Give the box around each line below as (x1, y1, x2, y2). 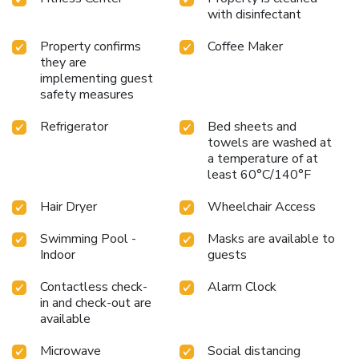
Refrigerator (40, 117, 108, 135)
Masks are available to (208, 229, 335, 248)
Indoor (40, 245, 75, 264)
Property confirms (40, 37, 141, 55)
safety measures (40, 85, 134, 103)
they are (40, 53, 87, 71)
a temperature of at (208, 149, 318, 167)
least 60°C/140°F (208, 165, 311, 184)
